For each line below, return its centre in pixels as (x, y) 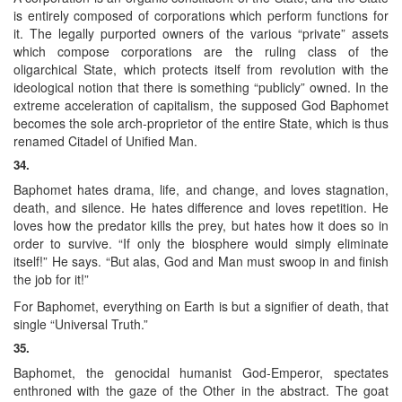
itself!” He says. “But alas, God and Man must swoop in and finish (201, 261)
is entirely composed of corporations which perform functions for (201, 15)
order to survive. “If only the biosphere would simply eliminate (201, 243)
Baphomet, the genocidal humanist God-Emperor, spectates (201, 372)
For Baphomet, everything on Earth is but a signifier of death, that (201, 306)
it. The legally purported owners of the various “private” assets (201, 33)
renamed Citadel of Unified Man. (105, 140)
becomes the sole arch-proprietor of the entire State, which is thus (201, 122)
